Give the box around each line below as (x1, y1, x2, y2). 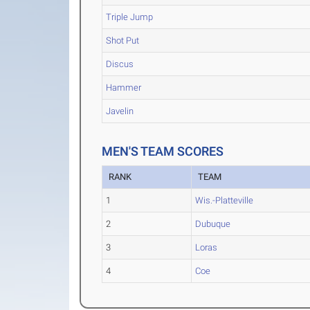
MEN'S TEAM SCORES (102, 144, 224, 158)
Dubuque (195, 219, 231, 229)
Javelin (106, 106, 134, 116)
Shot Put (106, 35, 140, 46)
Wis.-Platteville (195, 195, 254, 206)
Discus (106, 59, 134, 69)
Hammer (106, 82, 142, 93)
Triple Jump (106, 12, 154, 22)
